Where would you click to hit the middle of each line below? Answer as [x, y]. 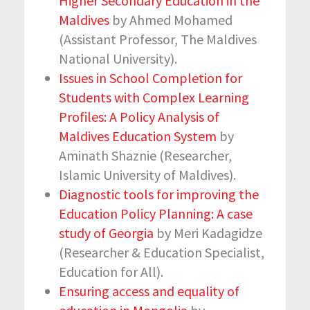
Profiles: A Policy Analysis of [139, 116]
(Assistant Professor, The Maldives [158, 39]
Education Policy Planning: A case [156, 213]
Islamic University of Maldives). [149, 174]
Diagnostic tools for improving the [159, 194]
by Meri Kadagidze [208, 232]
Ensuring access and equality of [149, 291]
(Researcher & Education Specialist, [162, 252]
